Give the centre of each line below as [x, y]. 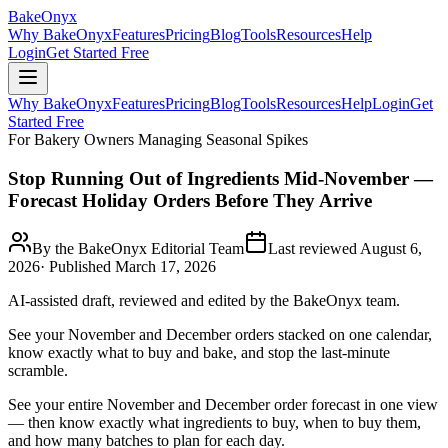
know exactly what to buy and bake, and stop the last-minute [199, 353]
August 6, [391, 249]
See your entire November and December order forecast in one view [223, 405]
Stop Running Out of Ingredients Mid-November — [220, 178]
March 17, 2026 [165, 267]
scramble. [38, 371]
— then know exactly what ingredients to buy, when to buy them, [214, 423]
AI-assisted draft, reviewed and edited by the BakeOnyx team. [204, 301]
